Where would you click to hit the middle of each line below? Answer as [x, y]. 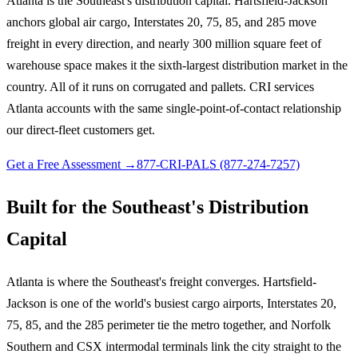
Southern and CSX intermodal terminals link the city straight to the [174, 346]
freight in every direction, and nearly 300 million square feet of [164, 43]
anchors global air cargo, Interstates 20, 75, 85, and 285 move [161, 22]
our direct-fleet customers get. [81, 129]
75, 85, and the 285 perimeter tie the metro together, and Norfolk [169, 324]
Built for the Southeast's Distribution [157, 207]
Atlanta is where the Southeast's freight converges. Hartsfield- [161, 281]
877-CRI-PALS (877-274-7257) [218, 164]
